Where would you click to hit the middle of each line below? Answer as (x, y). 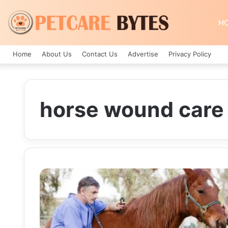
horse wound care (132, 109)
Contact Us (100, 54)
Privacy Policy (190, 54)
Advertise (143, 54)
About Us (57, 54)
